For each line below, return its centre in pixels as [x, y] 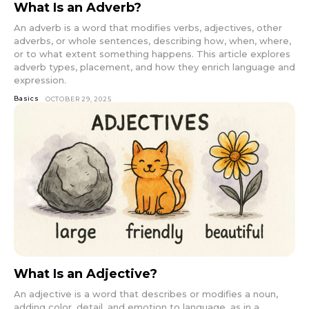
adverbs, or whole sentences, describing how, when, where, [152, 40]
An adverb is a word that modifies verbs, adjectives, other [148, 27]
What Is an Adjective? [86, 274]
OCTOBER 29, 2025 [78, 99]
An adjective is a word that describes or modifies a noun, [146, 294]
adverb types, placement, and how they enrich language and [154, 67]
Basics [27, 98]
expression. [40, 80]
